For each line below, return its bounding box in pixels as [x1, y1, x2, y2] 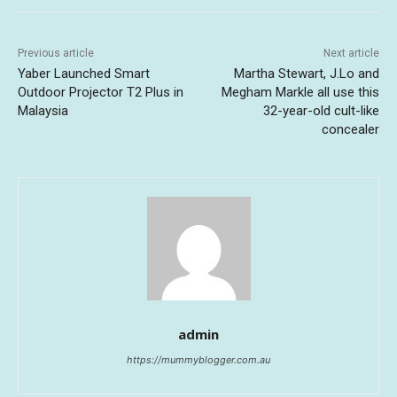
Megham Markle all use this [221, 83, 379, 100]
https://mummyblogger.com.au [127, 353, 270, 366]
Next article [323, 46, 379, 59]
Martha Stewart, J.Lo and [233, 65, 379, 82]
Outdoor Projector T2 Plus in [18, 83, 183, 100]
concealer [321, 121, 379, 137]
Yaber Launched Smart [18, 65, 150, 82]
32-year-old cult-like [262, 102, 379, 119]
